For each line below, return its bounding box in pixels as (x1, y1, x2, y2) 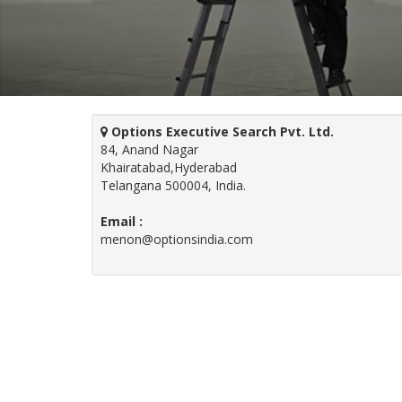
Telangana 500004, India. (100, 177, 246, 195)
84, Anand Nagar (100, 141, 198, 159)
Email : (100, 213, 143, 231)
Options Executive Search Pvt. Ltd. (108, 123, 334, 141)
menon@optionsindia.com (100, 231, 253, 249)
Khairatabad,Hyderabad (100, 159, 237, 177)
